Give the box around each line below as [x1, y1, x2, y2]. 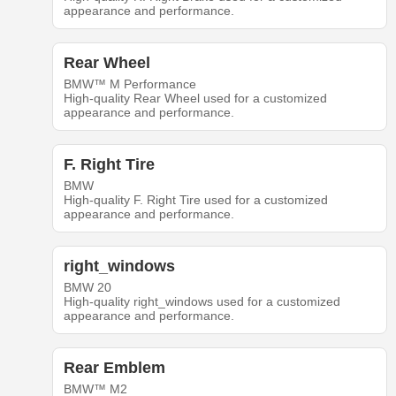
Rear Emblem [63, 359, 165, 377]
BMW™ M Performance [63, 77, 196, 92]
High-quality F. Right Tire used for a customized [63, 193, 328, 208]
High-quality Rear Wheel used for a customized [63, 91, 327, 106]
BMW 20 [63, 280, 111, 295]
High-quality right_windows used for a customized [63, 294, 340, 309]
